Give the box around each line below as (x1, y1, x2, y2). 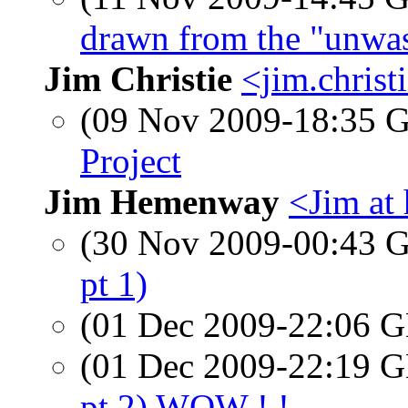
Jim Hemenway (44, 182, 280, 221)
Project (80, 141, 181, 180)
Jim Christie (44, 59, 232, 98)
